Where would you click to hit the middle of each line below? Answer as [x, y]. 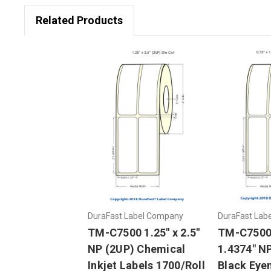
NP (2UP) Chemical [137, 249]
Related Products [79, 21]
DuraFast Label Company [135, 216]
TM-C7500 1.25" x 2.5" [144, 232]
